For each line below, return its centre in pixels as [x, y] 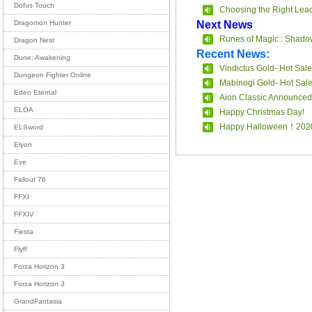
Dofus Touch [34, 5]
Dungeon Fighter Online [53, 75]
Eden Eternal [35, 92]
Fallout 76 [30, 179]
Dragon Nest [34, 40]
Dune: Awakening [42, 57]
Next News [225, 24]
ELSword [29, 127]
